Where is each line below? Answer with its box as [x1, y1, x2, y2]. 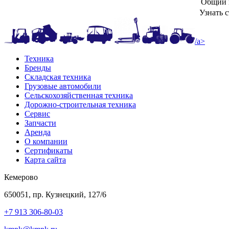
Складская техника [25, 72, 91, 81]
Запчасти [25, 118, 56, 127]
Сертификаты [25, 146, 73, 155]
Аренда [25, 127, 51, 136]
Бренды [25, 63, 51, 72]
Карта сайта [25, 155, 66, 164]
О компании [25, 136, 67, 146]
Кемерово [4, 172, 38, 181]
